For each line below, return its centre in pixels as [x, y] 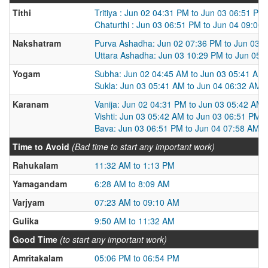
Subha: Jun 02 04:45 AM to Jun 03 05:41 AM [180, 74]
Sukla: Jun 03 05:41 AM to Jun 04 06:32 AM [178, 86]
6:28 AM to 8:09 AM [132, 184]
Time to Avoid [41, 147]
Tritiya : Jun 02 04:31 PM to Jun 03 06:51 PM [180, 13]
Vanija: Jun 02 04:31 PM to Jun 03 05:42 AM [179, 104]
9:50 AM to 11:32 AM [135, 221]
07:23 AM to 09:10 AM [137, 202]
